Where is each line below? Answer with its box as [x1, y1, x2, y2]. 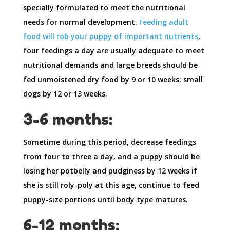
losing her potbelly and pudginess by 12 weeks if [23, 165, 197, 176]
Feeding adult [139, 16, 188, 27]
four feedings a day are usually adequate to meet [23, 45, 204, 55]
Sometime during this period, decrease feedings [23, 137, 196, 147]
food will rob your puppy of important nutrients [23, 31, 198, 41]
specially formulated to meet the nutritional [23, 2, 185, 12]
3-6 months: [23, 109, 112, 128]
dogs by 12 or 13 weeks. [23, 88, 107, 99]
